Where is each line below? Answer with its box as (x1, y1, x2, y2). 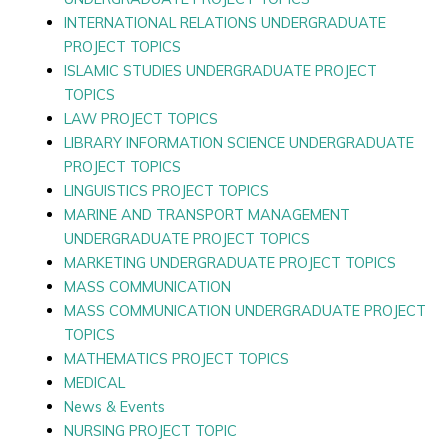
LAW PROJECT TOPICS (63, 108, 218, 128)
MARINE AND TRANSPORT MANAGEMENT (63, 204, 350, 224)
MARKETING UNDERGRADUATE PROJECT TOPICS (63, 252, 396, 272)
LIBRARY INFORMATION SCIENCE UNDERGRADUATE (63, 132, 414, 152)
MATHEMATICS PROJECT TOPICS (63, 348, 289, 368)
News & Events (63, 396, 165, 416)
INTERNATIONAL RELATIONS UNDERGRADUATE (63, 12, 386, 32)
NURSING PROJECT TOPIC (63, 420, 237, 440)
